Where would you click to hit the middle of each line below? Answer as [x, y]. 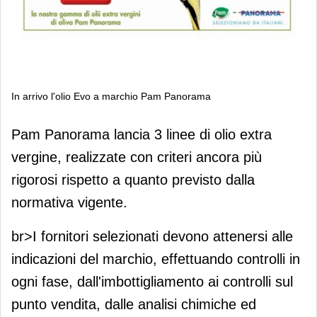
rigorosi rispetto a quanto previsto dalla [133, 179]
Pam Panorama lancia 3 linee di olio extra [142, 134]
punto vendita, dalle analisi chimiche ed [134, 304]
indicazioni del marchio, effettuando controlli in [156, 259]
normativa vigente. [69, 202]
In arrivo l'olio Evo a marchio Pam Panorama [111, 96]
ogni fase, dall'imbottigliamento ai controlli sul [152, 281]
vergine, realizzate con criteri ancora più [137, 157]
